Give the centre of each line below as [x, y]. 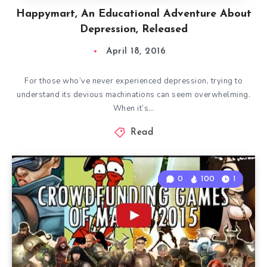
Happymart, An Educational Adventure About [133, 14]
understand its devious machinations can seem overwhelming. [133, 95]
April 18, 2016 [136, 52]
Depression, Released [133, 30]
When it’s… [133, 108]
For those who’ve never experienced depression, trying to [133, 81]
